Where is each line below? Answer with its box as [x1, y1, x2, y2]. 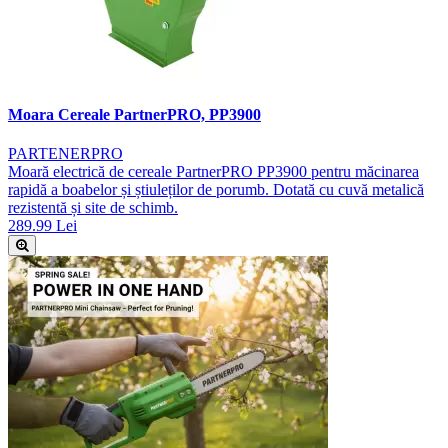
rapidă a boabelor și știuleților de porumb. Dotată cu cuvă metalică [8, 181, 424, 199]
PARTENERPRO [8, 145, 123, 163]
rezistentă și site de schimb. [8, 199, 178, 217]
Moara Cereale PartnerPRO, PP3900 [8, 105, 261, 123]
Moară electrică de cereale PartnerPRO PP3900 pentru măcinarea [8, 163, 419, 181]
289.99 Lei [8, 217, 77, 235]
